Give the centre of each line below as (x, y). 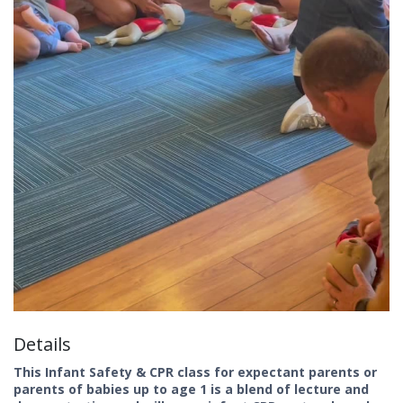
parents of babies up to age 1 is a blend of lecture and (191, 389)
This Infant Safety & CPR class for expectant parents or (195, 372)
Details (42, 344)
